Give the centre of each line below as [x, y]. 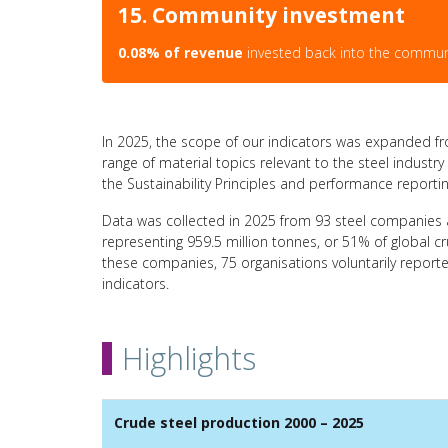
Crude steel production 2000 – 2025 [239, 422]
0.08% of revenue [180, 52]
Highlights [189, 358]
